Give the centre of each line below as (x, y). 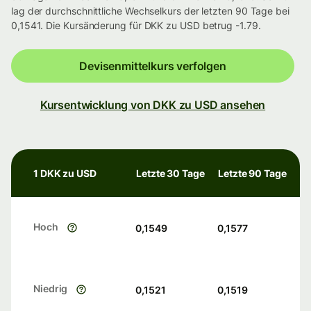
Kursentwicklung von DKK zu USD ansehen (153, 105)
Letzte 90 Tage (252, 174)
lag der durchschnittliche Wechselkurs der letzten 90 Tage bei (150, 11)
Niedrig (51, 289)
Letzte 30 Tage (170, 174)
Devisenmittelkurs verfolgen (153, 66)
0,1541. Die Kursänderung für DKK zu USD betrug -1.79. (136, 26)
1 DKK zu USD (65, 174)
